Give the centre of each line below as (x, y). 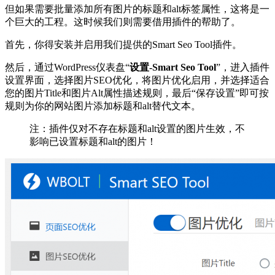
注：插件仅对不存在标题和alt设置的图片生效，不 (137, 128)
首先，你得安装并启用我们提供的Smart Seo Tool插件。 (123, 44)
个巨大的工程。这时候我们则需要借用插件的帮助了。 (123, 21)
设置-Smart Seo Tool (173, 67)
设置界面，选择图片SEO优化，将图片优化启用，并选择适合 (137, 80)
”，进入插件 (243, 67)
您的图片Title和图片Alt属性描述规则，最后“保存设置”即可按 (137, 93)
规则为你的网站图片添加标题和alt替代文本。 (103, 106)
